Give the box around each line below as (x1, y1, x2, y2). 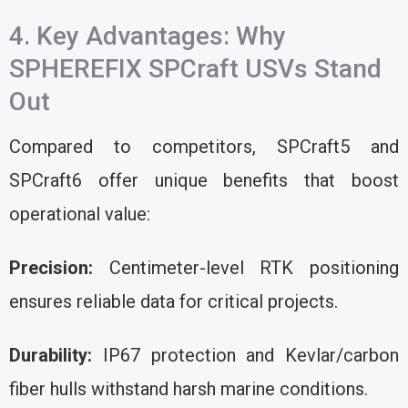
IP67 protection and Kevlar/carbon (92, 343, 399, 366)
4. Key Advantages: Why (9, 20, 286, 51)
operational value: (9, 202, 150, 225)
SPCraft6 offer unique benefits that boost (9, 168, 399, 191)
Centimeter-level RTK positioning (93, 256, 399, 279)
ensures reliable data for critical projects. (9, 290, 338, 312)
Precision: (9, 256, 93, 279)
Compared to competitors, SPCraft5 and (9, 135, 399, 158)
